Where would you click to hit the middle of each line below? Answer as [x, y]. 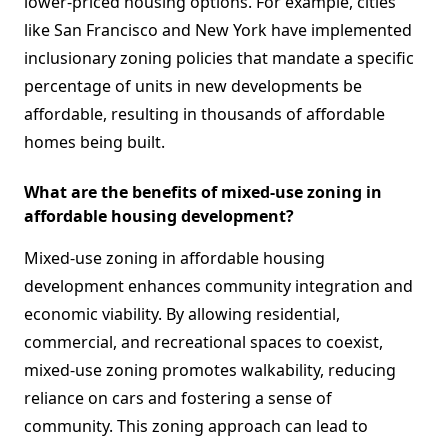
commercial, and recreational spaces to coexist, [203, 342]
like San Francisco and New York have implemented [218, 30]
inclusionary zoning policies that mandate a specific [219, 58]
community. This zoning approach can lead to [196, 426]
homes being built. [94, 142]
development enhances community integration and [218, 286]
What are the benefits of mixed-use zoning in [203, 192]
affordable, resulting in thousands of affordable [204, 114]
